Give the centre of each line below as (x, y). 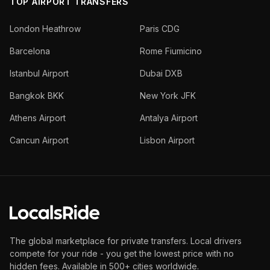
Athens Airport (38, 118)
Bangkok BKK (37, 96)
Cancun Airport (39, 140)
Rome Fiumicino (171, 51)
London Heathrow (45, 29)
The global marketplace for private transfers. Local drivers (126, 241)
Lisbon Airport (167, 140)
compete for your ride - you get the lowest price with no (122, 253)
